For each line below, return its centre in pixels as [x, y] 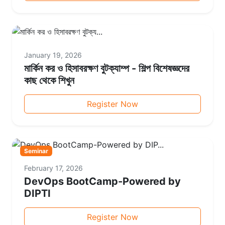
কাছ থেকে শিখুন [49, 81]
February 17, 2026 [53, 168]
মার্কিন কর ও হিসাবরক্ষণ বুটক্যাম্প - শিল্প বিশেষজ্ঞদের [107, 69]
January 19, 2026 [53, 55]
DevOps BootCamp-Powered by [102, 181]
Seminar [36, 151]
